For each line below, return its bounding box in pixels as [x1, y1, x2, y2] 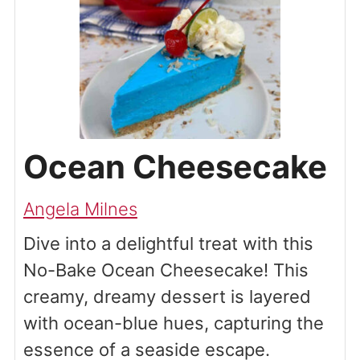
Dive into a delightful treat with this [22, 233, 313, 255]
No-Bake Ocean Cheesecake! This [22, 260, 309, 281]
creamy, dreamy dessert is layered [22, 286, 311, 308]
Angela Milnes [22, 198, 137, 220]
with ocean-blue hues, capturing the [22, 313, 324, 334]
